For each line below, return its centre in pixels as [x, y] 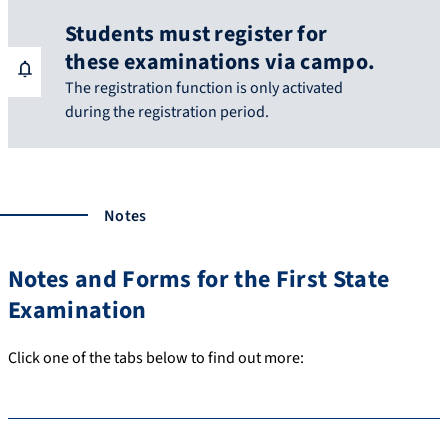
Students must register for [196, 34]
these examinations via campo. [220, 62]
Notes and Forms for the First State [199, 280]
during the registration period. [167, 112]
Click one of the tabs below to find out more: [156, 358]
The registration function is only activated [204, 88]
